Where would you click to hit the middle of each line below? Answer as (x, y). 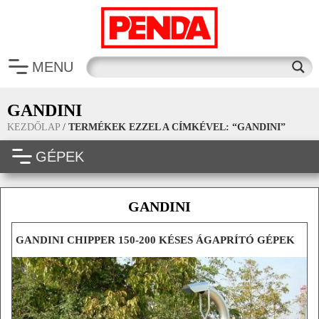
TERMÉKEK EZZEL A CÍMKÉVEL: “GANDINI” (177, 127)
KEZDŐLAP (33, 127)
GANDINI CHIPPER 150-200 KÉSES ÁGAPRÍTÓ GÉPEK (155, 240)
